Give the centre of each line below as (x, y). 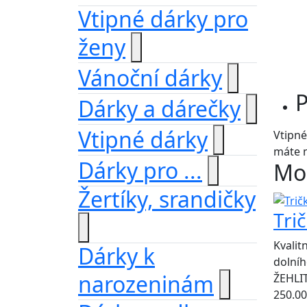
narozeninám (146, 284)
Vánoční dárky (150, 78)
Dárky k (116, 256)
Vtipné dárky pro (163, 19)
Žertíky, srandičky (167, 199)
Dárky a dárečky (159, 109)
